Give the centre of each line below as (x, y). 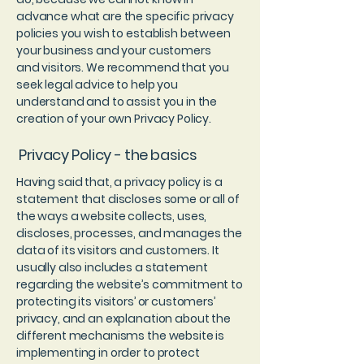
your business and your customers (114, 50)
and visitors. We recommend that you (123, 67)
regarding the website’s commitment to (130, 284)
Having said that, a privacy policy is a (119, 182)
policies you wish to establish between (123, 33)
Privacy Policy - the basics (108, 155)
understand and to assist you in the (117, 102)
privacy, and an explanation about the (123, 318)
